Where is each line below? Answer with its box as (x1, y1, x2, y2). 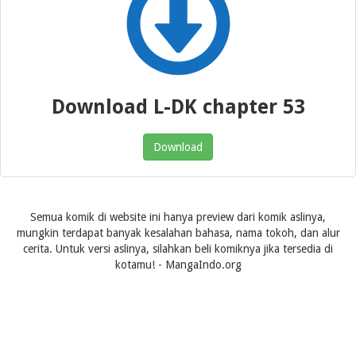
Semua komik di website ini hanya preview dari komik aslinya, (30, 211, 326, 223)
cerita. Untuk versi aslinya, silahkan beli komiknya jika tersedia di (23, 242, 333, 255)
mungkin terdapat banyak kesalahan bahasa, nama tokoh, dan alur (16, 226, 340, 239)
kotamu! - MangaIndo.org (114, 258, 242, 271)
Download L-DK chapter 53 (51, 95, 305, 118)
